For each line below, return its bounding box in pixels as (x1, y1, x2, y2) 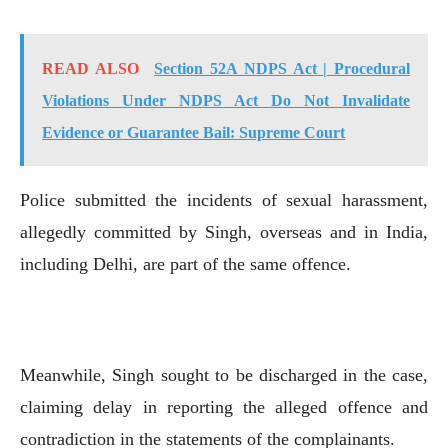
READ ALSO (42, 59, 139, 77)
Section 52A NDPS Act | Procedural (154, 59, 410, 77)
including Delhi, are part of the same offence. (20, 253, 351, 274)
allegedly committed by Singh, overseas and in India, (20, 221, 428, 242)
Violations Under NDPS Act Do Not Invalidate (42, 91, 410, 109)
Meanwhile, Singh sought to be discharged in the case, (20, 364, 428, 385)
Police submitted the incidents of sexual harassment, (20, 189, 428, 210)
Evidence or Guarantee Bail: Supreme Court (42, 123, 345, 141)
